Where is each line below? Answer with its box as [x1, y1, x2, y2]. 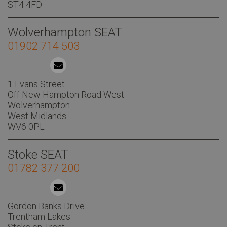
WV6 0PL [8, 121, 45, 132]
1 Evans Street [8, 78, 65, 89]
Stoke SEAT [8, 147, 68, 162]
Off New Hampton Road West [8, 89, 124, 100]
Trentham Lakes [8, 211, 70, 222]
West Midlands [8, 110, 66, 121]
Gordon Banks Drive [8, 200, 85, 211]
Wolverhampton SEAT [8, 25, 122, 40]
